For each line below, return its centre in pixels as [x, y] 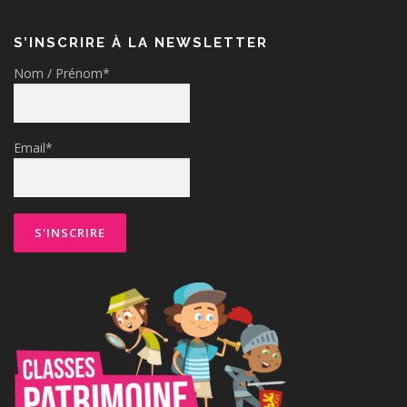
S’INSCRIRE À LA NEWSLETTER [141, 43]
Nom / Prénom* [62, 74]
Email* [33, 147]
